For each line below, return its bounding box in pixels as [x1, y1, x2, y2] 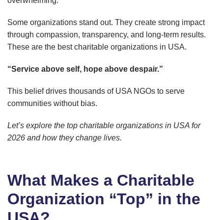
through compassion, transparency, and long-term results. [7, 30, 206, 39]
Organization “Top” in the [7, 190, 200, 208]
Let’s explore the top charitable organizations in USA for [7, 121, 200, 130]
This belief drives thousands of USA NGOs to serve [7, 87, 185, 96]
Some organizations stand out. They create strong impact [7, 18, 205, 27]
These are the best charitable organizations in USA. [7, 43, 187, 52]
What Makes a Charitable [7, 171, 194, 190]
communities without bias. [7, 99, 97, 108]
